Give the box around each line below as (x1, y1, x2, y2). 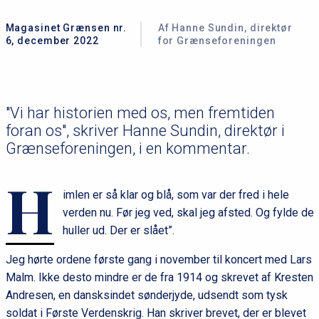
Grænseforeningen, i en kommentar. (5, 139, 250, 157)
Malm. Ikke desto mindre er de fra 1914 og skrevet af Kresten (5, 270, 313, 284)
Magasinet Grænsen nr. (5, 21, 127, 33)
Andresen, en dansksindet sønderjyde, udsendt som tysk (5, 288, 288, 302)
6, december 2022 (5, 34, 99, 46)
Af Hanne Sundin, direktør (157, 21, 293, 33)
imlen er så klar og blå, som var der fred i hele (62, 187, 289, 202)
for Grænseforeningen (157, 34, 276, 46)
